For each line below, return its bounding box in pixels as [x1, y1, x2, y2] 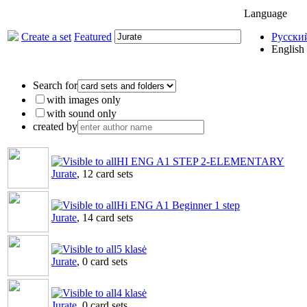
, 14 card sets [77, 212, 133, 223]
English [271, 43, 304, 55]
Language [244, 8, 287, 19]
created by [33, 121, 77, 132]
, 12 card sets [77, 168, 133, 180]
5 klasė [116, 243, 147, 255]
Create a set [21, 31, 71, 42]
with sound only [47, 108, 116, 119]
